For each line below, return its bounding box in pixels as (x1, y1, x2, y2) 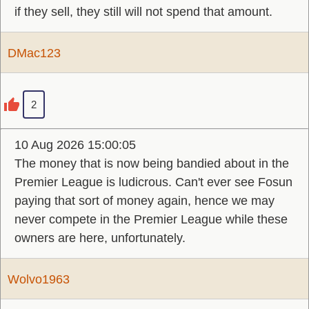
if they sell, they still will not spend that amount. (14, 5, 272, 19)
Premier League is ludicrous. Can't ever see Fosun (14, 175, 292, 189)
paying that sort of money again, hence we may (14, 194, 275, 208)
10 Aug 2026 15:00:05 (14, 138, 136, 152)
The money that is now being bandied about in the (14, 157, 289, 170)
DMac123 (8, 46, 61, 60)
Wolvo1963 (8, 272, 70, 286)
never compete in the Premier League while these (14, 212, 288, 226)
